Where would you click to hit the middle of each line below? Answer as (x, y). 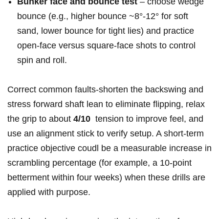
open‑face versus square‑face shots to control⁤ (106, 46)
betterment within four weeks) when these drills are (106, 178)
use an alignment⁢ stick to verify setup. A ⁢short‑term (106, 134)
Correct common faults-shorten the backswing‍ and (105, 90)
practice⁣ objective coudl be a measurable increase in (109, 148)
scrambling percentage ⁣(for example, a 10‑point (99, 163)
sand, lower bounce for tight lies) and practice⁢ (106, 31)
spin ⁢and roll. (42, 60)
